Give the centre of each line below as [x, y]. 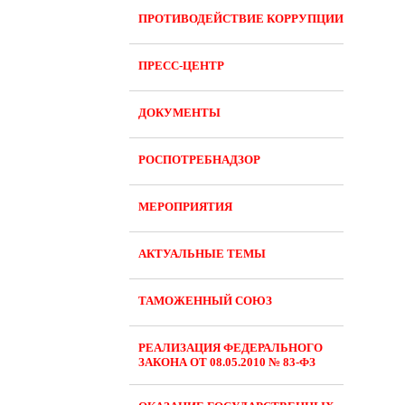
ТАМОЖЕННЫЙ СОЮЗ [205, 301]
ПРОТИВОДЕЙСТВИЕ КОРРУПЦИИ [241, 19]
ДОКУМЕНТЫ [179, 113]
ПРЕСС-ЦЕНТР [181, 66]
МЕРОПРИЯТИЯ [185, 207]
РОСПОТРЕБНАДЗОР [199, 160]
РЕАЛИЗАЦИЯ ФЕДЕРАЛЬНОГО [231, 348]
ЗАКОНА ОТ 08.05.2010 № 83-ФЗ [227, 362]
